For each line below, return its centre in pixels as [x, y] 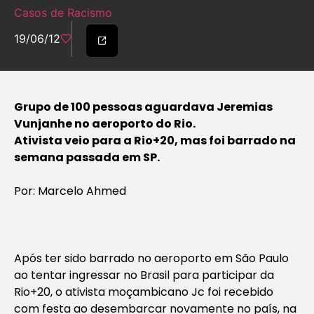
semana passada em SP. [87, 157]
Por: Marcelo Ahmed [70, 191]
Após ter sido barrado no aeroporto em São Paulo [151, 258]
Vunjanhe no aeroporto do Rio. [105, 123]
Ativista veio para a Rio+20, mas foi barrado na [155, 140]
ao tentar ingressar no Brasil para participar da [144, 275]
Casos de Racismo [63, 13]
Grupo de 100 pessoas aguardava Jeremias [143, 107]
